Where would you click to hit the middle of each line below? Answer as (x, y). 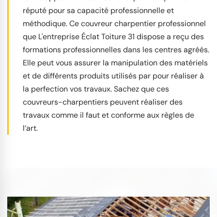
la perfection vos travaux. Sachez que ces (96, 89)
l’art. (30, 128)
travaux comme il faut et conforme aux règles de (108, 115)
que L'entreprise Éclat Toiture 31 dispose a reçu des (113, 36)
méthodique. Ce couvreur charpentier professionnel (114, 23)
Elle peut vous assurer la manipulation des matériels (115, 62)
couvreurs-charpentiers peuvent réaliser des (103, 102)
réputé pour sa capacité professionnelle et (98, 10)
